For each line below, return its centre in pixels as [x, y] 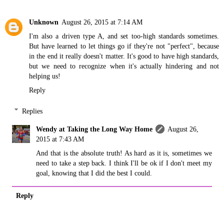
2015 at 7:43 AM [60, 139]
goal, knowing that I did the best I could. [94, 173]
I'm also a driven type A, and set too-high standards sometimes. [124, 36]
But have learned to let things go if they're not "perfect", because [124, 46]
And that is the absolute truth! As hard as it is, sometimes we [124, 153]
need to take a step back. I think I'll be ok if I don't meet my [124, 163]
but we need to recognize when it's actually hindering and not [124, 66]
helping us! [45, 76]
